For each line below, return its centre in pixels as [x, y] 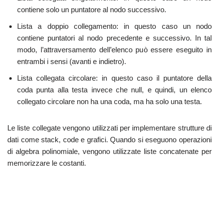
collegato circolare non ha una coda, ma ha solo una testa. [109, 101]
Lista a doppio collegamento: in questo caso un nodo [114, 26]
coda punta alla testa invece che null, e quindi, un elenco [114, 90]
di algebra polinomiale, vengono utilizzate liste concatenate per [109, 151]
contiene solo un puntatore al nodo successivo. [92, 10]
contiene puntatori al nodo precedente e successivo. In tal [114, 38]
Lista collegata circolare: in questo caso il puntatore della [114, 78]
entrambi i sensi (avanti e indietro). [72, 61]
